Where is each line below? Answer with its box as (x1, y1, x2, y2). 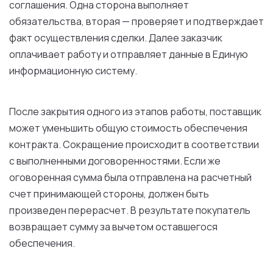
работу (67, 48, 101, 61)
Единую (211, 48, 248, 61)
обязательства (9, 15, 82, 28)
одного (87, 105, 121, 118)
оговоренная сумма (9, 171, 104, 184)
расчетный (199, 171, 252, 184)
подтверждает (191, 15, 264, 28)
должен (148, 187, 184, 200)
